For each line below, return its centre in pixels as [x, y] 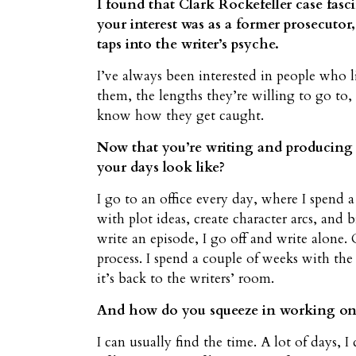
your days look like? [161, 168]
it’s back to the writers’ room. [186, 279]
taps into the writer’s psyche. [188, 44]
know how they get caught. [180, 116]
